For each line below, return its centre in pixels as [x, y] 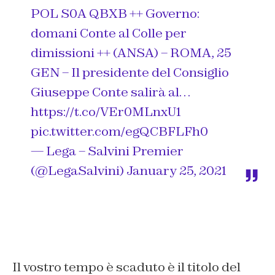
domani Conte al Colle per [109, 33]
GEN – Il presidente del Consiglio [130, 72]
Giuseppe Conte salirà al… [110, 92]
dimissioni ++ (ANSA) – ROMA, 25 [131, 53]
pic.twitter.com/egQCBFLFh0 [119, 131]
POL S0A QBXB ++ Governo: [115, 14]
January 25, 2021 [176, 171]
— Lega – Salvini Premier [107, 151]
